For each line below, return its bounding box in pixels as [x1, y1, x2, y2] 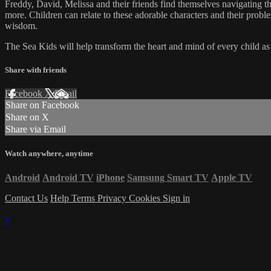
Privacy [97, 192, 129, 203]
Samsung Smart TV [127, 172, 209, 183]
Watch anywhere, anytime [5, 149, 93, 158]
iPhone [96, 172, 125, 183]
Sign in [163, 192, 190, 203]
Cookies [129, 192, 163, 203]
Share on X [5, 112, 49, 123]
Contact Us [5, 192, 48, 203]
